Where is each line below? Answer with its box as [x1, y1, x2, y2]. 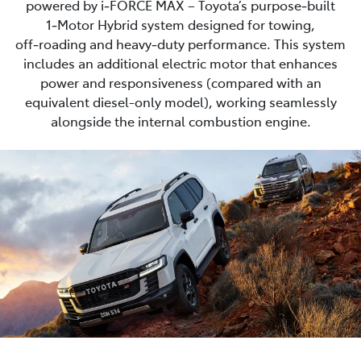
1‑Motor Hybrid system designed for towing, [46, 15, 315, 33]
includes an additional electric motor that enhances [23, 53, 338, 72]
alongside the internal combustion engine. [50, 111, 311, 130]
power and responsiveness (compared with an [39, 73, 322, 91]
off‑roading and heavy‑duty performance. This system [15, 34, 346, 52]
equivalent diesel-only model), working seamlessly [24, 92, 337, 110]
